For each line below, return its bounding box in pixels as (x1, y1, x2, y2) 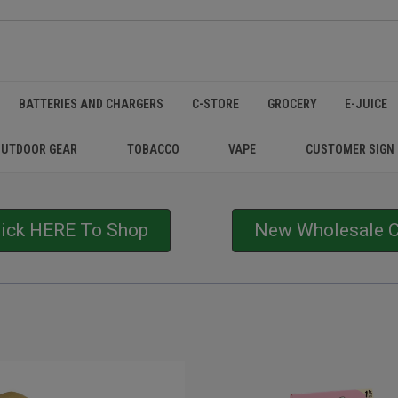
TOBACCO (126, 142, 179, 156)
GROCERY (267, 97, 317, 111)
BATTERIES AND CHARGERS (19, 97, 164, 111)
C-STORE (191, 97, 239, 111)
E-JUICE (345, 97, 388, 111)
